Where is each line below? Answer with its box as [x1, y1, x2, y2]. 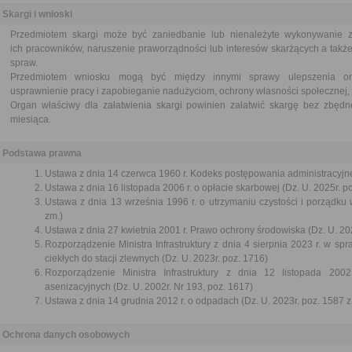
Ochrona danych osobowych [2, 329, 130, 340]
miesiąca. [10, 114, 51, 125]
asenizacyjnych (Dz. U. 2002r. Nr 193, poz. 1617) [45, 281, 253, 292]
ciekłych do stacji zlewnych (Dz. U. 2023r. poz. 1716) [45, 253, 268, 264]
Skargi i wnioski [2, 9, 72, 20]
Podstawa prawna [2, 148, 82, 159]
